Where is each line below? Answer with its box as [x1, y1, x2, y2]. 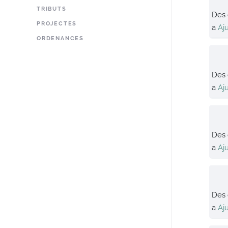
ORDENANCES [37, 35, 84, 42]
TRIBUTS [37, 6, 67, 12]
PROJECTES [37, 20, 77, 27]
